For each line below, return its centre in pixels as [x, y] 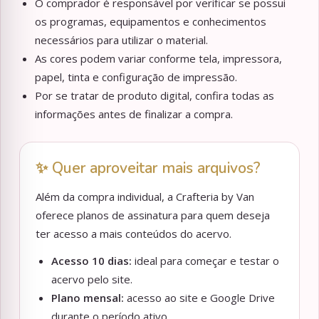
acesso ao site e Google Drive [199, 298]
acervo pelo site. [92, 279]
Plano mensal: [88, 298]
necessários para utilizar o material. [121, 40]
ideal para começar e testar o [205, 261]
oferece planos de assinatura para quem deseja [153, 215]
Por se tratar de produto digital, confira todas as [155, 96]
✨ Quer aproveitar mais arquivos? [148, 168]
